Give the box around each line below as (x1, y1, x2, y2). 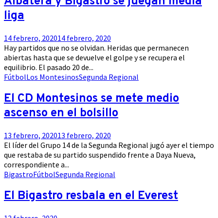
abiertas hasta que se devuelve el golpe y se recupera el (4, 53, 185, 63)
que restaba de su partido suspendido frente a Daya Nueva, (4, 150, 196, 160)
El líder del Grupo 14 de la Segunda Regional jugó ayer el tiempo (4, 140, 214, 150)
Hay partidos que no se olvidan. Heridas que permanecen (4, 43, 189, 53)
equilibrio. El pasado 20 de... (4, 62, 93, 73)
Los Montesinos (26, 72, 79, 82)
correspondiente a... (4, 160, 69, 170)
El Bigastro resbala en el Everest (4, 189, 178, 204)
